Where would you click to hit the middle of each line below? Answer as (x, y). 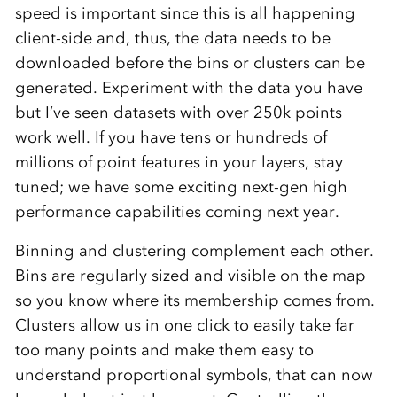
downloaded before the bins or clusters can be (190, 62)
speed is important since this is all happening (185, 13)
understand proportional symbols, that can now (194, 374)
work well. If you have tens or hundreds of (171, 137)
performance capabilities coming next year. (177, 211)
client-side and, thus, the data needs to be (172, 38)
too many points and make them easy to (164, 350)
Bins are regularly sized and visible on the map (190, 275)
